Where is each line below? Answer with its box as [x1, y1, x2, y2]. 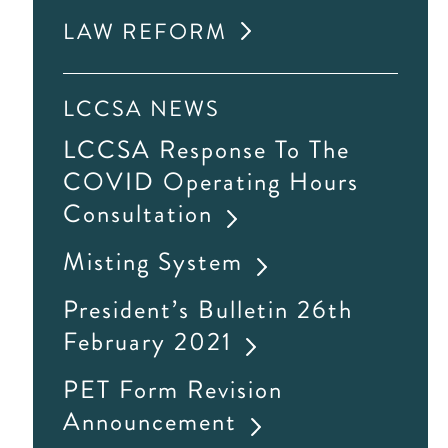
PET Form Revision [63, 372, 284, 407]
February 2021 [63, 324, 233, 359]
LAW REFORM [63, 16, 228, 47]
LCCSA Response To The [63, 132, 351, 167]
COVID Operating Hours [63, 164, 360, 199]
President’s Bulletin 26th [63, 292, 354, 327]
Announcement [63, 404, 238, 439]
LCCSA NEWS [63, 93, 221, 124]
